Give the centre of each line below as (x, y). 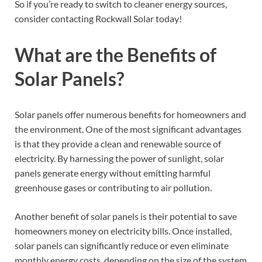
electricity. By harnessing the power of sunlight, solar (119, 158)
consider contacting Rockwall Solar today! (98, 18)
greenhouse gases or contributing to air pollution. (113, 188)
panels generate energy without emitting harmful (113, 173)
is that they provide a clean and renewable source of (118, 144)
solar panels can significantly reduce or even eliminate (122, 246)
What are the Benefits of (116, 54)
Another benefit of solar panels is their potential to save (126, 216)
